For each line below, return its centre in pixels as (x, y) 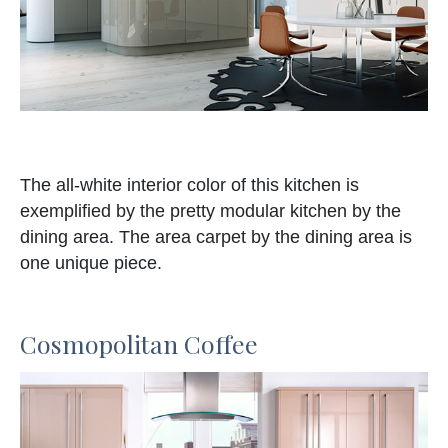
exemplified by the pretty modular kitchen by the (210, 210)
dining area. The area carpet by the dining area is (216, 236)
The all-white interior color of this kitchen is (189, 184)
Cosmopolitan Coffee (139, 343)
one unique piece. (91, 262)
